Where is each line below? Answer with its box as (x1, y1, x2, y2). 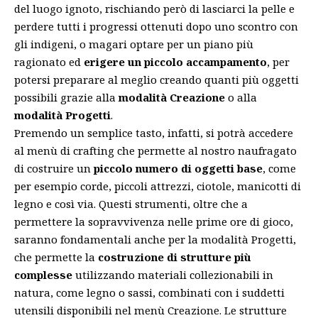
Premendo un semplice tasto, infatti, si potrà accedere (14, 126, 293, 140)
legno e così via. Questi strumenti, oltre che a (14, 197, 248, 211)
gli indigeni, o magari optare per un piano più (14, 37, 253, 51)
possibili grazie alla (14, 90, 119, 104)
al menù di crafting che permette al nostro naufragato (14, 143, 297, 158)
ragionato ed (14, 55, 84, 69)
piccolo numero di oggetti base (94, 161, 263, 175)
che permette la (14, 250, 98, 264)
